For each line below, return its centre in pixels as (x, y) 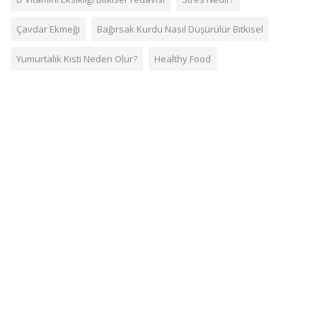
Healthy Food (183, 59)
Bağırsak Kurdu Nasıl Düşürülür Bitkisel (180, 29)
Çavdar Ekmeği (48, 29)
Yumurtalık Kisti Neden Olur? (77, 59)
